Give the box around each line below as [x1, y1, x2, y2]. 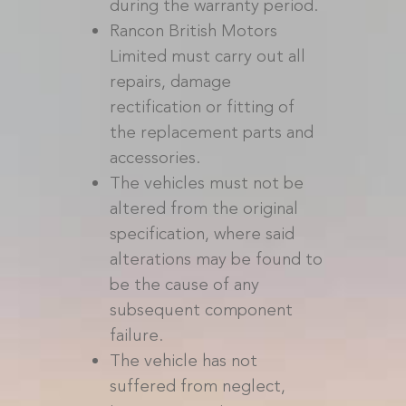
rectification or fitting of [109, 94, 295, 119]
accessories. [109, 145, 200, 169]
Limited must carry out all [109, 43, 305, 68]
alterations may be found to [109, 246, 323, 271]
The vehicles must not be [109, 170, 304, 195]
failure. [109, 323, 163, 347]
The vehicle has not [109, 348, 257, 372]
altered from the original [109, 196, 298, 220]
